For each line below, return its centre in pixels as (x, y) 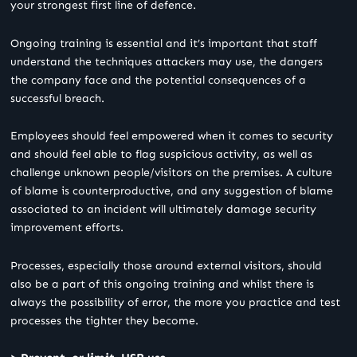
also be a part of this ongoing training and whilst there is (162, 284)
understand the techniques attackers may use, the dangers (167, 61)
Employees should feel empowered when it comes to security (172, 136)
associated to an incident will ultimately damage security (163, 210)
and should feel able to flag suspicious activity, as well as (161, 155)
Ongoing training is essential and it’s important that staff (164, 43)
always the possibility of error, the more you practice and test (175, 302)
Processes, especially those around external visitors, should (166, 265)
